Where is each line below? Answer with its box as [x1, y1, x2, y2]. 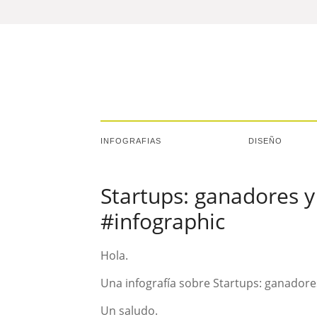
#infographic [100, 207, 225, 236]
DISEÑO [248, 137, 282, 145]
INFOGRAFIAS [100, 137, 161, 145]
